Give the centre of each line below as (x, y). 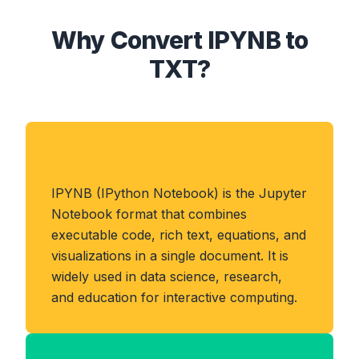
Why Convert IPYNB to (179, 40)
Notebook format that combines (149, 214)
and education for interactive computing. (174, 297)
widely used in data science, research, (167, 276)
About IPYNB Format (157, 159)
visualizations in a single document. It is (170, 256)
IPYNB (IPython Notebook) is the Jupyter (179, 193)
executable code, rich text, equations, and (179, 235)
